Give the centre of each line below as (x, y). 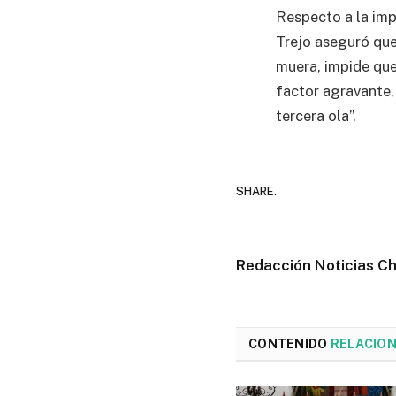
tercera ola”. (316, 116)
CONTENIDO (289, 344)
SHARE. (256, 191)
